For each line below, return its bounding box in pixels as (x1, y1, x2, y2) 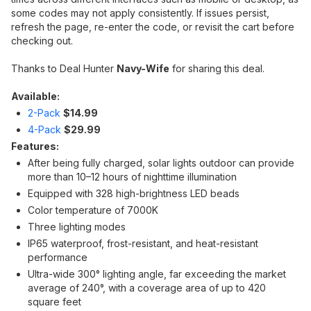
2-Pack (28, 107, 60, 119)
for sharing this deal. (169, 62, 264, 74)
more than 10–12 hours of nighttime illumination (28, 171, 237, 183)
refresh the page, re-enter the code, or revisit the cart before (11, 21, 294, 33)
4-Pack (28, 124, 61, 135)
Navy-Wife (117, 62, 169, 74)
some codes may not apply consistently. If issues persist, (11, 7, 269, 19)
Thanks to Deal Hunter (11, 62, 117, 74)
